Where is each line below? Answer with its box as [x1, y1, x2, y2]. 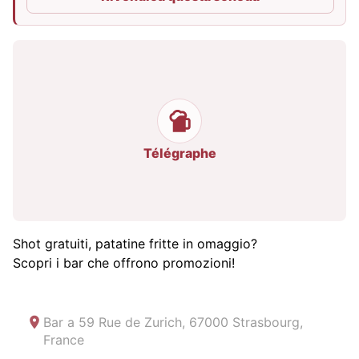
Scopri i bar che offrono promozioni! [13, 255, 235, 271]
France [43, 332, 84, 348]
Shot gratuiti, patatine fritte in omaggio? [13, 236, 257, 252]
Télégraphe [143, 145, 216, 161]
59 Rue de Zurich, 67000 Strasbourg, [79, 314, 303, 330]
